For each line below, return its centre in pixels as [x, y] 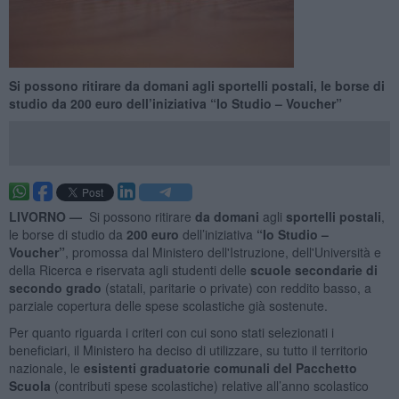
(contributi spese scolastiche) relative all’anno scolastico [209, 385]
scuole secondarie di [313, 269]
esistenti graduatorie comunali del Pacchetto [218, 367]
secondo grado [55, 287]
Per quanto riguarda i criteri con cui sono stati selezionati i [171, 332]
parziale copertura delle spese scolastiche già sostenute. [168, 305]
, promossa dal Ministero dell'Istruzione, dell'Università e [223, 252]
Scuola [29, 385]
